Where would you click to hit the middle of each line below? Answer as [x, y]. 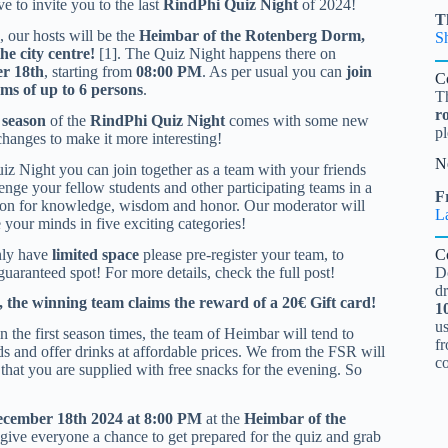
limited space [97, 254]
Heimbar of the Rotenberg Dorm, [251, 36]
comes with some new [296, 120]
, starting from [89, 72]
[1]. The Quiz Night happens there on [215, 54]
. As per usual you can [273, 72]
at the [223, 418]
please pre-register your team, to [243, 254]
